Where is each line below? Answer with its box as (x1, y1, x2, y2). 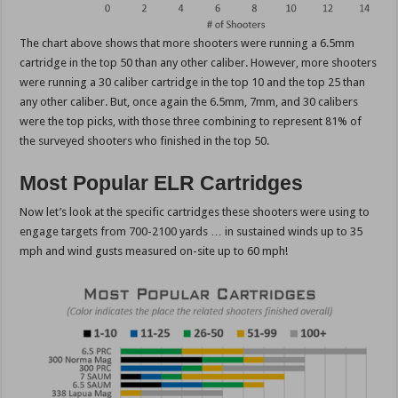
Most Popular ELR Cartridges (20, 171, 304, 195)
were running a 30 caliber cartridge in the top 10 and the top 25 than (20, 76, 366, 90)
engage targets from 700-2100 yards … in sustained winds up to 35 (20, 225, 363, 239)
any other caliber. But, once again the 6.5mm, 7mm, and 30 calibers (20, 95, 359, 109)
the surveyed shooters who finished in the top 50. (20, 134, 270, 148)
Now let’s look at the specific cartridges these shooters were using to (20, 205, 370, 219)
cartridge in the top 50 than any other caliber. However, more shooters (20, 56, 378, 70)
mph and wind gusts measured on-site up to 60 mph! (20, 244, 289, 259)
